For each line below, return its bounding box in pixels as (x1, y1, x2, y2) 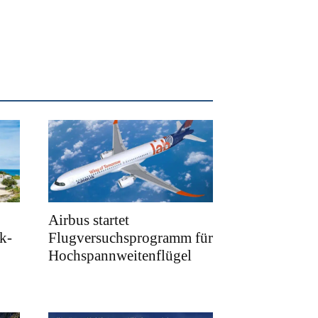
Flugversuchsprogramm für (48, 229, 213, 247)
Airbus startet (48, 212, 129, 229)
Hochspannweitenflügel (48, 247, 192, 265)
